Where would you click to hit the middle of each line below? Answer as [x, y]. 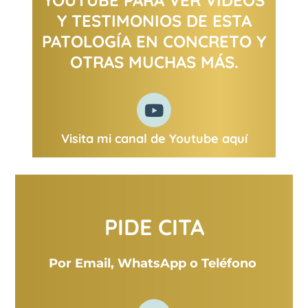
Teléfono [229, 264]
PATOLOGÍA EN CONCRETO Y [154, 42]
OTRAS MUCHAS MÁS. [154, 62]
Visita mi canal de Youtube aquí [154, 139]
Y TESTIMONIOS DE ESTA [154, 21]
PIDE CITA [154, 227]
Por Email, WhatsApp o [125, 264]
